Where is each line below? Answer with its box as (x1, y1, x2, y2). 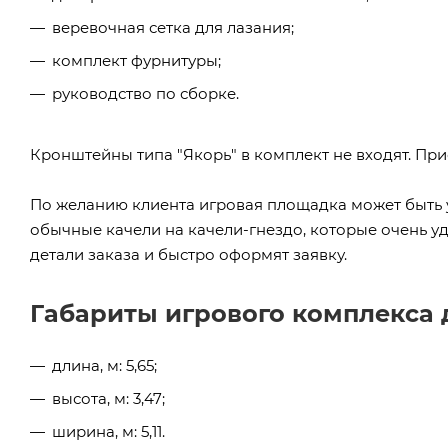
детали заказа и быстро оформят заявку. (30, 244, 347, 264)
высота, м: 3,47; (52, 388, 165, 408)
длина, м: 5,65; (52, 355, 157, 375)
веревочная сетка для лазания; (52, 17, 294, 37)
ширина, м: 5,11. (52, 421, 165, 441)
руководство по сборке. (52, 83, 239, 103)
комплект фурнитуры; (52, 50, 221, 70)
